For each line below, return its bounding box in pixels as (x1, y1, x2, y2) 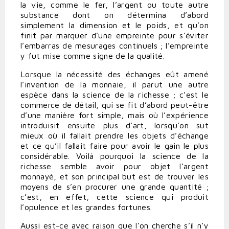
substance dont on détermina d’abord (20, 10, 209, 20)
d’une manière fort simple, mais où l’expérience (20, 110, 209, 120)
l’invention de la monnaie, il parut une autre (20, 80, 209, 89)
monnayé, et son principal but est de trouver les (20, 172, 209, 181)
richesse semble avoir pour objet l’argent (20, 162, 209, 171)
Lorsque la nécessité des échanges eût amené (20, 70, 209, 79)
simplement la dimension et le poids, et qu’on (20, 20, 209, 30)
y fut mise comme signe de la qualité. (20, 51, 165, 61)
